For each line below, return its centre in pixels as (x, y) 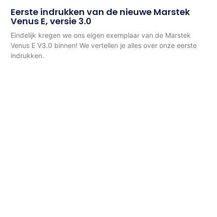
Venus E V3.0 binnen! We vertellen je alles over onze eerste (104, 45)
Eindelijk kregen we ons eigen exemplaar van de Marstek (101, 35)
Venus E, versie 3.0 (51, 21)
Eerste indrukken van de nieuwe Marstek (101, 12)
